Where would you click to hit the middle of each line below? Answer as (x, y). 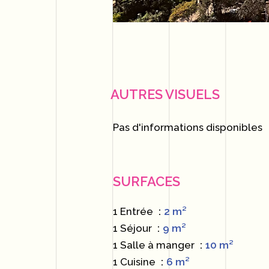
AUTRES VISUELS (165, 94)
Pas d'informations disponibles (188, 127)
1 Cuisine (136, 262)
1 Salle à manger (155, 245)
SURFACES (147, 181)
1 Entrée (134, 211)
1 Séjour (134, 228)
